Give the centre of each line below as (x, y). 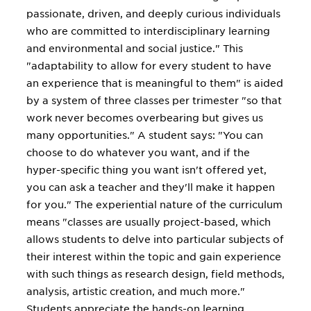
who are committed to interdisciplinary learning (148, 31)
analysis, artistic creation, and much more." (136, 292)
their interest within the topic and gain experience (154, 257)
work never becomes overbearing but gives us (145, 118)
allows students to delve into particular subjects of (155, 239)
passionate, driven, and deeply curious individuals (153, 14)
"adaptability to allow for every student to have (149, 66)
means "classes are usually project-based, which (149, 222)
